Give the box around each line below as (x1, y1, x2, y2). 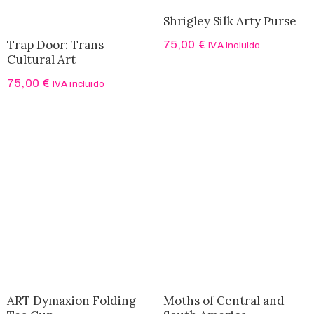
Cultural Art (7, 52, 76, 68)
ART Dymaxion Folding (7, 293, 136, 309)
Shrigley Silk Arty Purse (163, 13, 296, 29)
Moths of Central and (163, 293, 285, 309)
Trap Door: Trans (7, 37, 104, 53)
